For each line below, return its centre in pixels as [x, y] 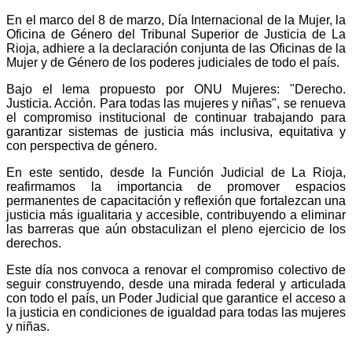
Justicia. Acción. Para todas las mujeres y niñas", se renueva [176, 103]
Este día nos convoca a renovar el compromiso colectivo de [176, 269]
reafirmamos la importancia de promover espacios [176, 186]
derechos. [34, 243]
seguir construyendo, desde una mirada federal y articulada [176, 284]
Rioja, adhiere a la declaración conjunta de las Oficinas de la [176, 48]
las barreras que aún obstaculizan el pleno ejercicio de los [176, 229]
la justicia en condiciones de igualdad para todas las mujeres [176, 312]
